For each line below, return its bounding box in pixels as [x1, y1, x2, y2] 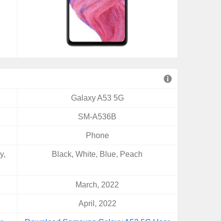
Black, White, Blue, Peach [52, 150, 143, 158]
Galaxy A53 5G [71, 94, 124, 102]
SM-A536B [78, 112, 117, 121]
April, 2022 [78, 199, 116, 208]
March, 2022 [75, 181, 119, 189]
